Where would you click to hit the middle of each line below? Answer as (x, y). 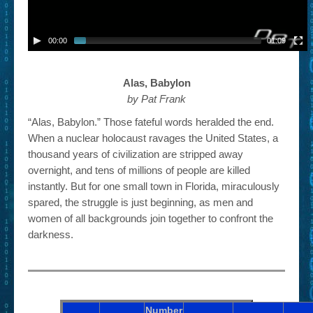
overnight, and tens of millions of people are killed (139, 170)
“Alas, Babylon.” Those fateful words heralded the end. (151, 122)
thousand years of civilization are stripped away (136, 154)
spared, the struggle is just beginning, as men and (140, 202)
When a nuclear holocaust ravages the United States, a (153, 138)
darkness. (51, 234)
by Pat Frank (156, 99)
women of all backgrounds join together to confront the (151, 218)
